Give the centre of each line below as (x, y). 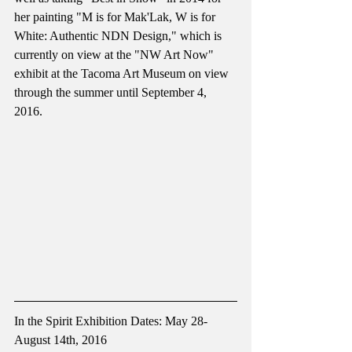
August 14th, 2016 (60, 340)
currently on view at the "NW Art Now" (115, 55)
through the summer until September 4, (112, 93)
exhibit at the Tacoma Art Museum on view (123, 74)
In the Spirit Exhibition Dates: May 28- (112, 321)
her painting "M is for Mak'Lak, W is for (116, 17)
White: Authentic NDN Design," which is (119, 36)
